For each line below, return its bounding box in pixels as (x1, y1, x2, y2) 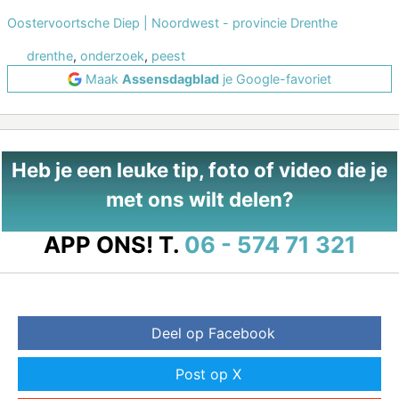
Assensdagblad (122, 71, 219, 87)
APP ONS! (43, 231, 153, 259)
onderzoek (80, 48, 144, 64)
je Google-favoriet (219, 71, 331, 87)
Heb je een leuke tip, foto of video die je (12, 158, 387, 183)
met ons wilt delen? (105, 187, 294, 212)
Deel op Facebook (151, 324, 275, 343)
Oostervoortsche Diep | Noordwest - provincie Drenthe (7, 15, 338, 31)
